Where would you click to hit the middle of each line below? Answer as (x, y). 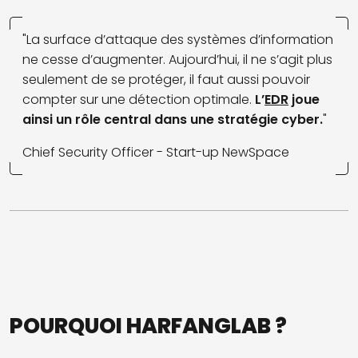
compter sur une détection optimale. (137, 100)
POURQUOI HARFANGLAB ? (148, 326)
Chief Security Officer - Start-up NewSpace (156, 153)
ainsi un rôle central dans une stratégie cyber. (173, 120)
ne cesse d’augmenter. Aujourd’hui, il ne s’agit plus (177, 60)
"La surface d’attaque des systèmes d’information (178, 40)
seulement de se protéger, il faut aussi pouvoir (166, 80)
